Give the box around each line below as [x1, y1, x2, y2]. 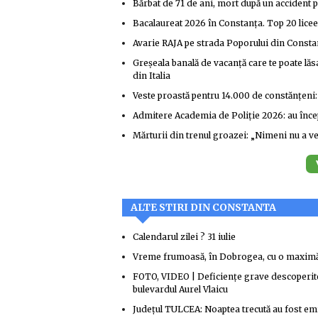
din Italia [133, 70, 170, 81]
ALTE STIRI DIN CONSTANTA [131, 201, 276, 214]
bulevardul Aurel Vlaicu [133, 284, 228, 295]
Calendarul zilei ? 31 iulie [133, 231, 236, 242]
